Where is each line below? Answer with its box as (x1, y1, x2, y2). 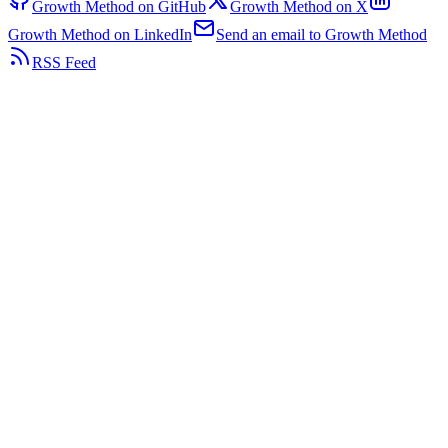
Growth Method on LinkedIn (8, 25, 192, 43)
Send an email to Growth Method (216, 25, 427, 43)
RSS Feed (32, 53, 96, 71)
